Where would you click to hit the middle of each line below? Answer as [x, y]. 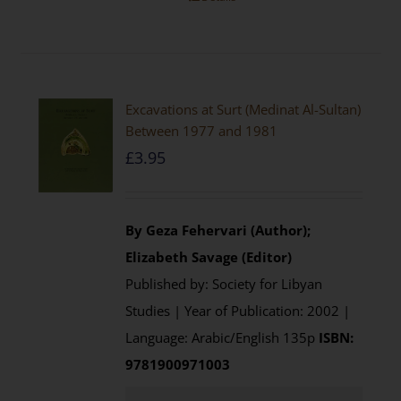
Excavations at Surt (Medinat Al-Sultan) [243, 109]
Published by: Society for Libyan [224, 284]
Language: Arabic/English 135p [222, 337]
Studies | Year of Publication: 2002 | [238, 311]
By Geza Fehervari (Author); [218, 230]
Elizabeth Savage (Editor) [209, 257]
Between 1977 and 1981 [202, 131]
